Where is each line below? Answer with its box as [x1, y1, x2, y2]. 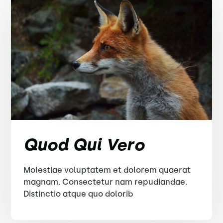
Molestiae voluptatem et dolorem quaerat [23, 165, 191, 175]
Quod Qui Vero [23, 135, 145, 154]
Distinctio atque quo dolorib [23, 189, 134, 199]
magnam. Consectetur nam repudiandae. [23, 177, 188, 187]
